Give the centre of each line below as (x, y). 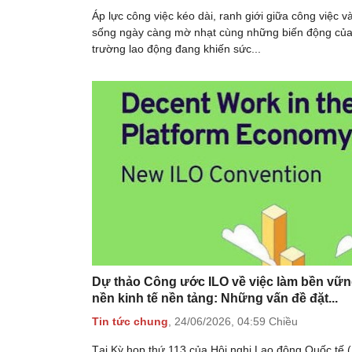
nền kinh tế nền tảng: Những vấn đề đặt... (215, 298)
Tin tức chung (130, 321)
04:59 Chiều (268, 321)
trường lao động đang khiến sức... (176, 48)
